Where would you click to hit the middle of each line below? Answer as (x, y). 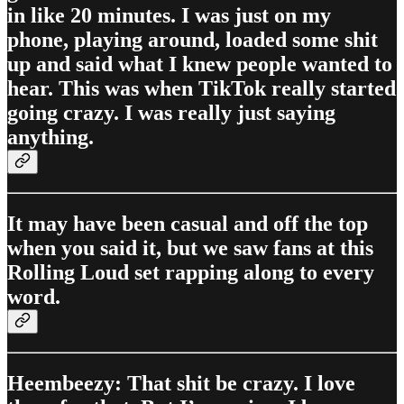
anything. (50, 138)
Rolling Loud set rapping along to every (191, 272)
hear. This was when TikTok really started (202, 89)
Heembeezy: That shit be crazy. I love (181, 383)
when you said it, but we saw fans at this (190, 248)
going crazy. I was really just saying (171, 113)
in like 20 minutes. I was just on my (169, 16)
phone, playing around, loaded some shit (193, 40)
